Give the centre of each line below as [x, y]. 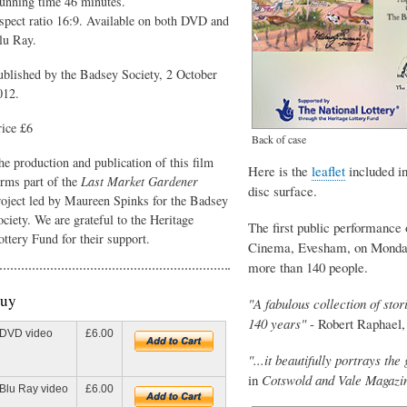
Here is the [280, 171]
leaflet [328, 171]
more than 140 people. [308, 268]
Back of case [279, 139]
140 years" [277, 324]
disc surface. [283, 191]
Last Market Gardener [139, 181]
